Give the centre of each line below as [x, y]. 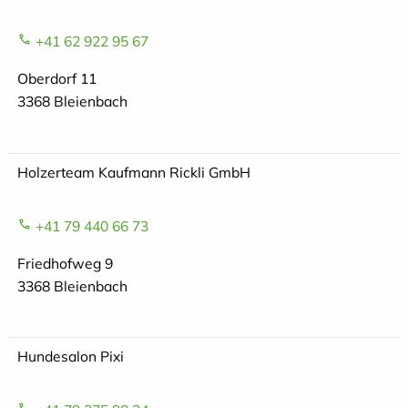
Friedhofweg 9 [65, 263]
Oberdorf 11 [56, 79]
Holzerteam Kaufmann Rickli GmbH [133, 173]
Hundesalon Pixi [70, 357]
